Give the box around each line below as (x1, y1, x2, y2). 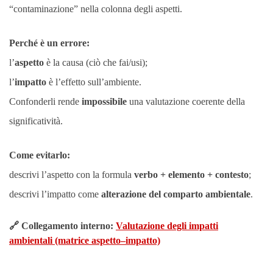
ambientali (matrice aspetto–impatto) (9, 235, 160, 246)
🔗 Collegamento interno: (9, 221, 116, 231)
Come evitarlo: (9, 150, 70, 160)
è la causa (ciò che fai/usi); (44, 57, 147, 68)
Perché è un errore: (9, 38, 90, 48)
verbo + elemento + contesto (134, 169, 249, 180)
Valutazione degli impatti (116, 221, 218, 231)
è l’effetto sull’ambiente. (46, 77, 141, 87)
